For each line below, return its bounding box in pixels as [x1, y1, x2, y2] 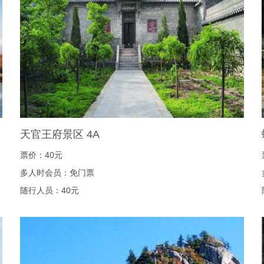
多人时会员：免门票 [20, 168, 94, 177]
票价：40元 [20, 150, 62, 160]
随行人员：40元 [20, 186, 79, 195]
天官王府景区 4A [20, 128, 100, 140]
